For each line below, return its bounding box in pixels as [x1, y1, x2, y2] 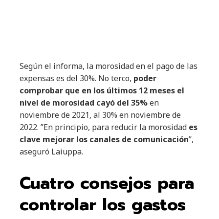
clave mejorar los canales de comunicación [20, 134, 189, 145]
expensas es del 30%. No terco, [20, 73, 133, 84]
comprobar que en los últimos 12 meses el [20, 85, 184, 96]
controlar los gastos [20, 192, 186, 218]
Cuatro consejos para [20, 171, 194, 196]
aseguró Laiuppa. [20, 146, 83, 157]
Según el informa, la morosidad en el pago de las [20, 61, 197, 72]
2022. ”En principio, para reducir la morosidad [20, 122, 187, 133]
